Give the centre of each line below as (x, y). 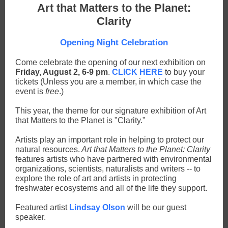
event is (30, 91)
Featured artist (41, 207)
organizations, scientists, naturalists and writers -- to (108, 169)
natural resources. (48, 149)
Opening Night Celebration (114, 42)
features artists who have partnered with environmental (113, 159)
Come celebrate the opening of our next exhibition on (110, 62)
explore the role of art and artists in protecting (96, 178)
